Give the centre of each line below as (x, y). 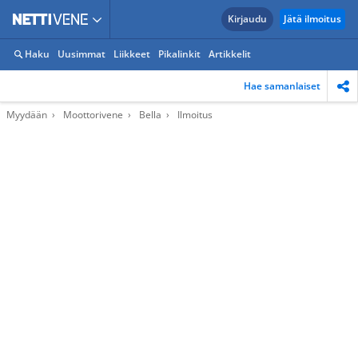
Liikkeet (132, 54)
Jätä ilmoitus (312, 19)
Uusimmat (82, 54)
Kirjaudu (247, 19)
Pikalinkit (179, 54)
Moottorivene (93, 115)
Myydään (27, 115)
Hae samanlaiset (282, 86)
